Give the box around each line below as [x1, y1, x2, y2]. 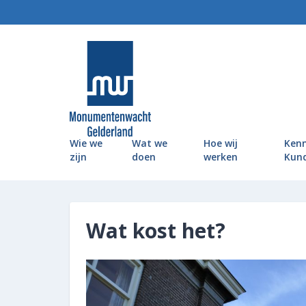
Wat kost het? [86, 217, 225, 245]
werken [203, 150, 238, 164]
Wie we [69, 137, 102, 150]
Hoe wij [203, 137, 238, 150]
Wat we [132, 137, 168, 150]
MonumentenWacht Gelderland [69, 88, 229, 104]
